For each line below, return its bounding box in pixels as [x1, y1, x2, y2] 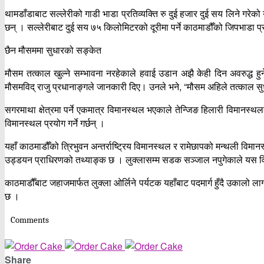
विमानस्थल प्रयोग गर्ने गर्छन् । [5, 116, 105, 130]
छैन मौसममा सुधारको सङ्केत [5, 43, 101, 57]
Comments [11, 214, 49, 225]
